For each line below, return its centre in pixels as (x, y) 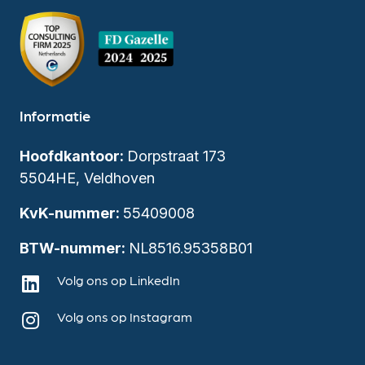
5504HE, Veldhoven (87, 178)
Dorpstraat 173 (176, 156)
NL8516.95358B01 (191, 248)
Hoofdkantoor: (73, 156)
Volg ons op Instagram (125, 316)
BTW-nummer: (74, 248)
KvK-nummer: (71, 213)
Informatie (55, 115)
